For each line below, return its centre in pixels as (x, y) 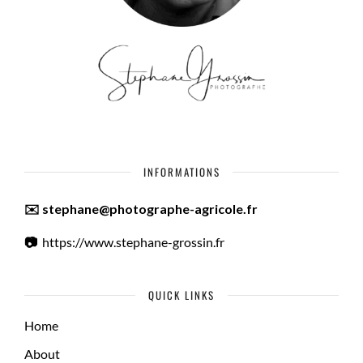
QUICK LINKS (181, 295)
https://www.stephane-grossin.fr (133, 241)
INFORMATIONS (181, 171)
